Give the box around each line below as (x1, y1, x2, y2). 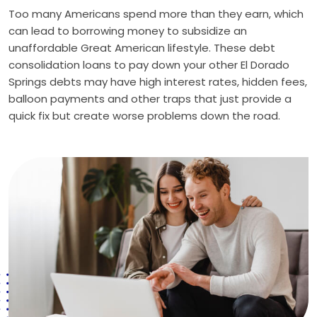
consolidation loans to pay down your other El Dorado (8, 57, 289, 72)
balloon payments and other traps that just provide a (8, 91, 292, 106)
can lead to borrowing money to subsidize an (8, 23, 247, 38)
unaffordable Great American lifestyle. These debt (8, 40, 275, 55)
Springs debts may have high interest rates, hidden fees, (8, 74, 307, 89)
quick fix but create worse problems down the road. (8, 108, 280, 123)
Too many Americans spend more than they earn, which (8, 6, 304, 21)
